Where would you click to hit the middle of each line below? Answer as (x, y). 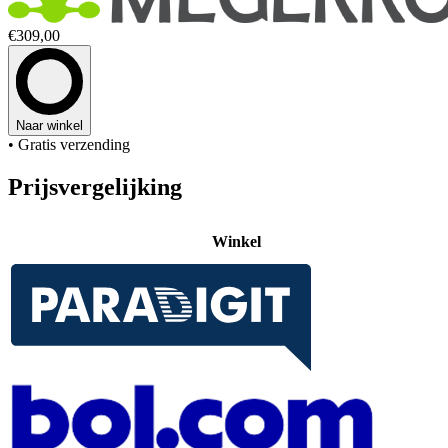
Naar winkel (49, 125)
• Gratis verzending (69, 144)
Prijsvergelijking (95, 186)
